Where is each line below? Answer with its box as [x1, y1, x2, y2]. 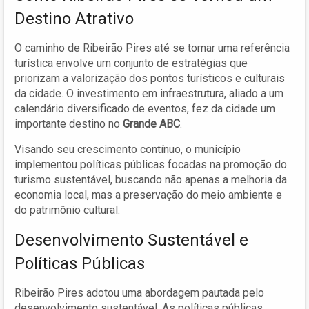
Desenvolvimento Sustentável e [14, 230, 248, 250]
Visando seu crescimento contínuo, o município [14, 142, 241, 156]
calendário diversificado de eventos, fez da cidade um [14, 101, 275, 115]
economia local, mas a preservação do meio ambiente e [14, 188, 282, 201]
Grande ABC [123, 117, 180, 130]
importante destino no [14, 117, 123, 130]
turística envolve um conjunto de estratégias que [14, 56, 248, 70]
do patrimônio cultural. [14, 203, 120, 217]
